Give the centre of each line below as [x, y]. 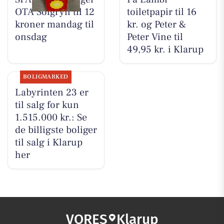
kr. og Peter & [156, 25]
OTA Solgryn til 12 [54, 12]
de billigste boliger [56, 130]
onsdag [31, 37]
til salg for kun [47, 105]
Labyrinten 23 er [51, 93]
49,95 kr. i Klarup [165, 50]
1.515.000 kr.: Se [51, 118]
